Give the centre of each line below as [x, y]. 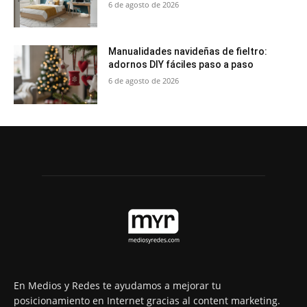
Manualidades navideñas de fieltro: [188, 52]
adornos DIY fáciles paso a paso [181, 65]
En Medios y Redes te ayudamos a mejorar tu [118, 285]
